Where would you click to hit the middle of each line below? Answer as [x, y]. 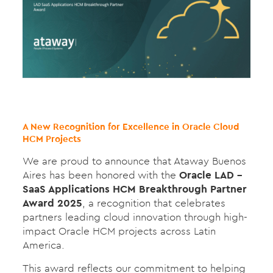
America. [43, 245]
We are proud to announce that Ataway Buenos [134, 161]
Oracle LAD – [211, 175]
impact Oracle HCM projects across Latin [119, 231]
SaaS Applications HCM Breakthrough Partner [134, 189]
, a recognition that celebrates [154, 203]
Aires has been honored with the [101, 175]
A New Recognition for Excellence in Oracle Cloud [130, 126]
